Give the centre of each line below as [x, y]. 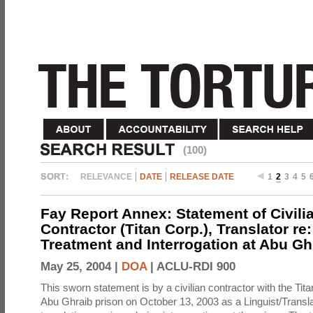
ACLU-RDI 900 [196, 267]
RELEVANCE [106, 177]
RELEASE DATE [202, 177]
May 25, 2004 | [81, 267]
